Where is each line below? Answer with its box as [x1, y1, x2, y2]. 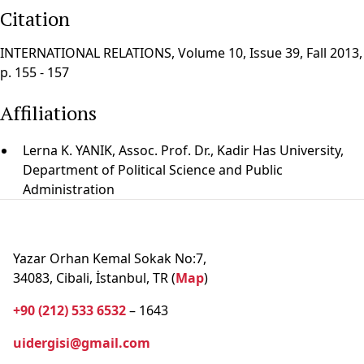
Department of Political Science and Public [23, 161, 283, 179]
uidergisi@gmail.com [13, 334, 150, 352]
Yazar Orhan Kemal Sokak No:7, [13, 249, 206, 267]
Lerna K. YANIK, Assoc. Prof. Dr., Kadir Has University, [23, 141, 344, 159]
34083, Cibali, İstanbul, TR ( [13, 269, 175, 287]
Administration [23, 180, 115, 198]
